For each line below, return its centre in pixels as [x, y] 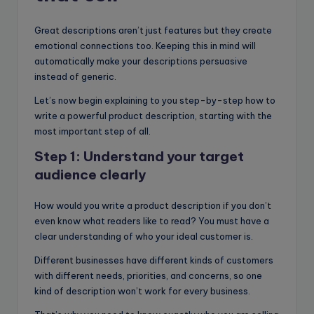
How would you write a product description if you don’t [153, 206]
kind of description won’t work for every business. [142, 291]
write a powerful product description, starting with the [153, 116]
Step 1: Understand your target [139, 157]
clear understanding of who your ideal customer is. [144, 237]
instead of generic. [75, 77]
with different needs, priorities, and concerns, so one [148, 276]
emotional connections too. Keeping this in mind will [145, 46]
